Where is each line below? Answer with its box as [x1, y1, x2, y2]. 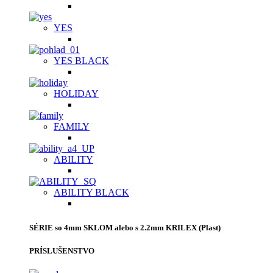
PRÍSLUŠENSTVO [29, 246, 94, 255]
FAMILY [54, 121, 90, 132]
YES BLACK [54, 55, 109, 66]
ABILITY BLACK [54, 187, 129, 198]
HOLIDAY [54, 88, 99, 99]
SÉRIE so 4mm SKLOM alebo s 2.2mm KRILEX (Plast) [29, 222, 221, 232]
